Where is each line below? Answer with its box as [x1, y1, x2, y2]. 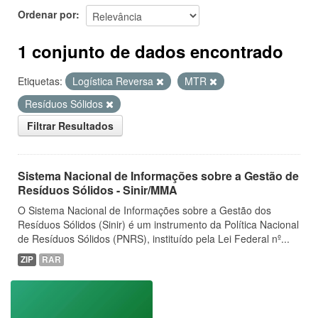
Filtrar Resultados [27, 119, 114, 133]
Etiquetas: [18, 74, 62, 88]
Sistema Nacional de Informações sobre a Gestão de [18, 168, 299, 184]
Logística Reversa [72, 74, 156, 88]
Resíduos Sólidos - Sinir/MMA [18, 182, 177, 198]
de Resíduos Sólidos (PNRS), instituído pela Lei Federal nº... [18, 231, 290, 246]
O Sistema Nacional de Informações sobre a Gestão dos [18, 203, 271, 217]
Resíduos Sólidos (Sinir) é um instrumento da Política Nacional [18, 217, 299, 231]
